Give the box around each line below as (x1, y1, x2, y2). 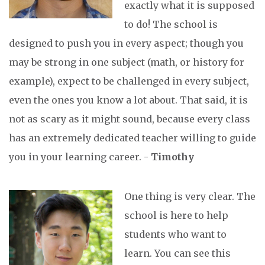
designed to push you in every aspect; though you (9, 37, 244, 50)
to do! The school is (124, 18, 218, 31)
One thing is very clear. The (124, 190, 256, 203)
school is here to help (124, 209, 228, 222)
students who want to (124, 228, 227, 241)
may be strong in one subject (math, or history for (9, 56, 244, 69)
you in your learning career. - (9, 151, 151, 163)
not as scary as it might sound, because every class (9, 113, 250, 125)
